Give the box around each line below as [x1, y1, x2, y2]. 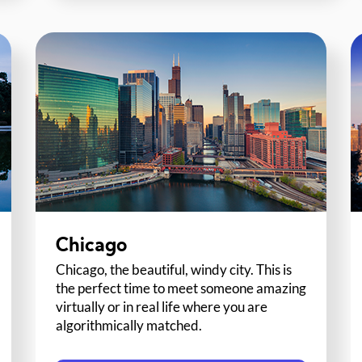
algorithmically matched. [56, 316, 203, 334]
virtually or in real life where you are [56, 297, 268, 315]
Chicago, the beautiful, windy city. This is [56, 260, 293, 278]
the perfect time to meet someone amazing [56, 279, 307, 297]
